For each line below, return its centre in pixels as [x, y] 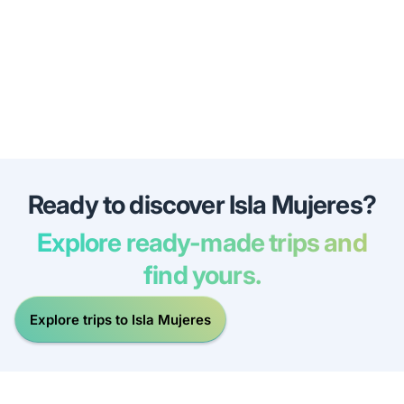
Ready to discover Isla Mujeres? [202, 205]
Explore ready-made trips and [202, 243]
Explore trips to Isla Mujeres [120, 319]
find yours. [202, 275]
